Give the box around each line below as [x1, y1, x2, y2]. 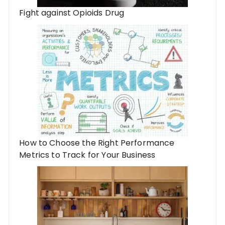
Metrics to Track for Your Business [19, 149, 156, 161]
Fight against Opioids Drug [19, 7, 125, 19]
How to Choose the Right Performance [19, 137, 175, 149]
